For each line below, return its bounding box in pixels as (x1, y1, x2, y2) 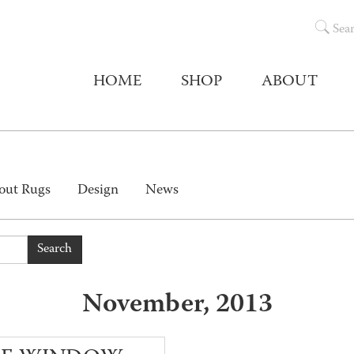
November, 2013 (81, 284, 273, 327)
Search (37, 240, 72, 259)
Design (77, 180, 119, 201)
